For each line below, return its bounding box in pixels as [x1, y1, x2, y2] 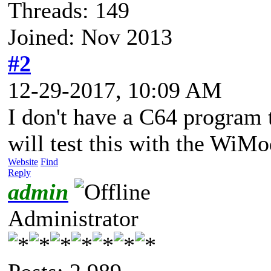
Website [8, 156, 38, 167]
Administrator [8, 205, 139, 231]
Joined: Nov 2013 [8, 24, 172, 50]
